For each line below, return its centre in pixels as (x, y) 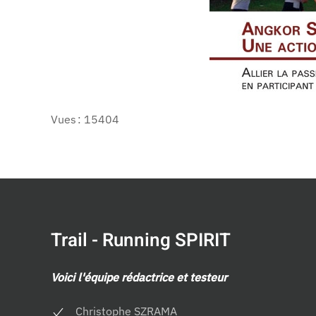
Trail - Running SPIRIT (141, 241)
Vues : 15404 (85, 119)
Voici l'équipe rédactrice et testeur (139, 277)
